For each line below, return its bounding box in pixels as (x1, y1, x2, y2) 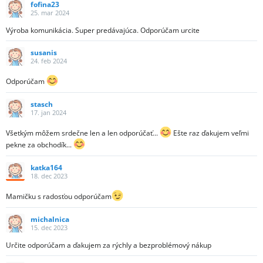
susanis (31, 47, 57, 58)
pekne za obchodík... (6, 140, 73, 150)
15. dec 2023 (31, 222, 68, 232)
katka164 (31, 162, 62, 173)
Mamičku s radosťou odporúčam (6, 191, 112, 202)
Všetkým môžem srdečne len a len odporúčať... (6, 128, 160, 139)
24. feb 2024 (31, 56, 67, 65)
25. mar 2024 (31, 8, 69, 17)
